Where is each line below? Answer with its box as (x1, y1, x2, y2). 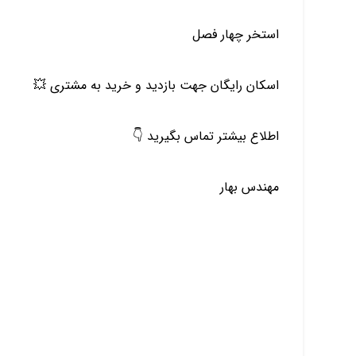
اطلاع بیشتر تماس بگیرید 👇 (132, 126, 279, 146)
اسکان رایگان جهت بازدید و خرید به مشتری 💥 (33, 75, 279, 95)
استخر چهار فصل (192, 25, 279, 44)
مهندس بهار (219, 177, 279, 197)
